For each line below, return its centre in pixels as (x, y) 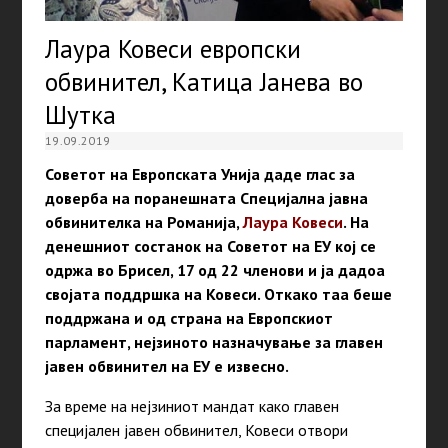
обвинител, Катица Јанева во (203, 81)
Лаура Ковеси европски (172, 48)
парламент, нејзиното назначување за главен (213, 341)
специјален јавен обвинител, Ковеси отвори (196, 429)
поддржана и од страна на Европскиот (188, 317)
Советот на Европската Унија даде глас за (199, 173)
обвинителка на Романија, (141, 221)
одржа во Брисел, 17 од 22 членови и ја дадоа (214, 269)
